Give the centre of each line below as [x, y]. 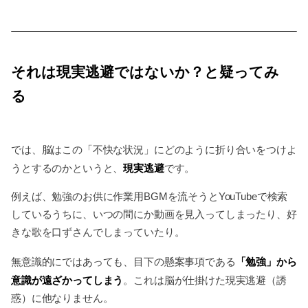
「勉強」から [266, 261]
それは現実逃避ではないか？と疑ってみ [145, 72]
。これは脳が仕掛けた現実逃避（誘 [205, 280]
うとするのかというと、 [67, 168]
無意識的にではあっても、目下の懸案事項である [123, 261]
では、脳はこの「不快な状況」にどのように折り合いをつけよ [154, 149]
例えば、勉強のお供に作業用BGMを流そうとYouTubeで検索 [150, 197]
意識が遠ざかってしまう [67, 279]
